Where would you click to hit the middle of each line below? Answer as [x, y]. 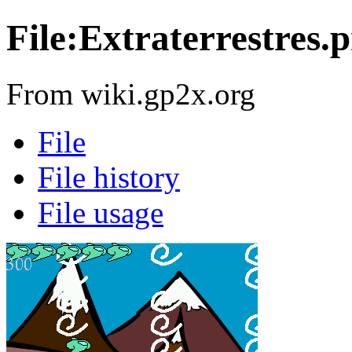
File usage [101, 212]
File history [109, 177]
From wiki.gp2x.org [131, 93]
